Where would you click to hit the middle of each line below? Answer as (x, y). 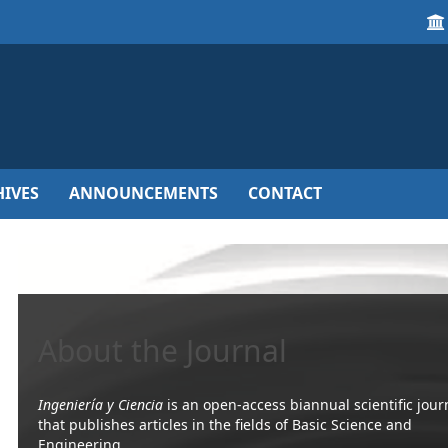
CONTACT (285, 193)
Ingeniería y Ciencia (101, 404)
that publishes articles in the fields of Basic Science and (225, 424)
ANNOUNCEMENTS (143, 193)
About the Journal (163, 350)
